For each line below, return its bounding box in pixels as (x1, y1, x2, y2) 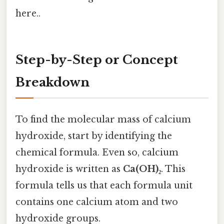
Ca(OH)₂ (123, 163, 161, 175)
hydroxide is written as (15, 163, 123, 175)
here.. (15, 8, 40, 19)
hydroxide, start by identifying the (15, 130, 172, 142)
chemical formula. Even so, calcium (15, 147, 178, 158)
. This (161, 163, 185, 175)
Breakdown (15, 75, 89, 90)
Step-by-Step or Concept (15, 52, 178, 67)
